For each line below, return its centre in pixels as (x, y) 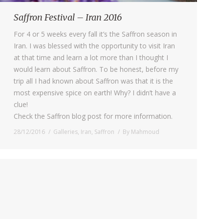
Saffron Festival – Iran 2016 (68, 17)
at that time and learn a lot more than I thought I (91, 57)
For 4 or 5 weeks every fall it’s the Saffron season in (95, 34)
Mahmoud (145, 131)
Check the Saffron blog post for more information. (93, 116)
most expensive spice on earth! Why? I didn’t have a (95, 92)
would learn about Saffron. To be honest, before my (96, 69)
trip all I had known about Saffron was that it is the (93, 81)
